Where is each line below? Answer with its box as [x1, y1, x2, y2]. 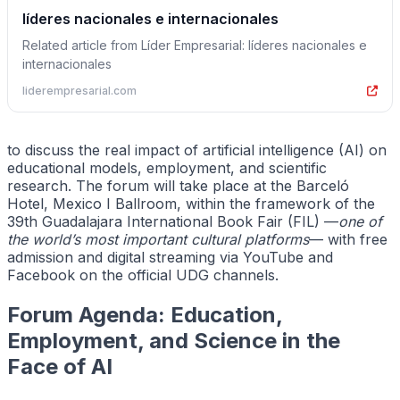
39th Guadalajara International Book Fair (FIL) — [7, 212, 338, 231]
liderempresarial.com [22, 84, 137, 98]
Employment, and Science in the [7, 328, 340, 354]
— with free [309, 230, 387, 249]
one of [338, 212, 382, 231]
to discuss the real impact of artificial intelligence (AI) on [7, 141, 387, 160]
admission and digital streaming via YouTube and [7, 248, 333, 267]
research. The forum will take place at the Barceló [7, 177, 349, 196]
